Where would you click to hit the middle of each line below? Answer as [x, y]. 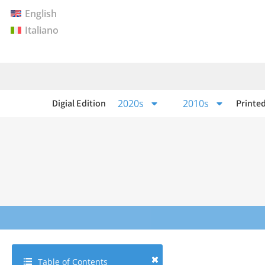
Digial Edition [79, 103]
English [41, 13]
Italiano [42, 30]
